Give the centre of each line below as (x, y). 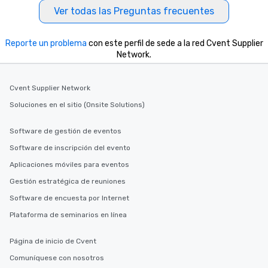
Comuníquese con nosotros (57, 258)
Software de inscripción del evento (70, 148)
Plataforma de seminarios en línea (68, 215)
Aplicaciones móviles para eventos (69, 165)
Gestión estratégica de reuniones (68, 182)
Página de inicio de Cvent (53, 241)
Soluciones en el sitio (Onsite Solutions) (77, 105)
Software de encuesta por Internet (69, 198)
